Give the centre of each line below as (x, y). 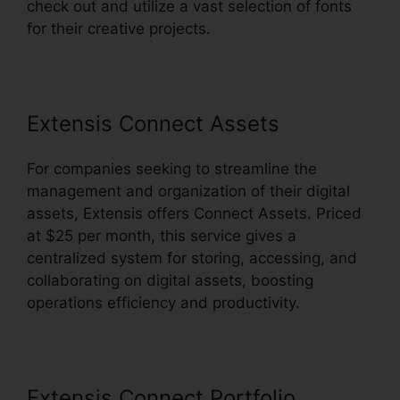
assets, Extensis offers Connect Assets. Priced (194, 214)
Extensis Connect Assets (153, 124)
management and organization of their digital (188, 192)
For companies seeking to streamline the (172, 169)
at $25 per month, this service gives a (162, 236)
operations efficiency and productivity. (163, 303)
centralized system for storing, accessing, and (192, 258)
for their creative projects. (119, 29)
